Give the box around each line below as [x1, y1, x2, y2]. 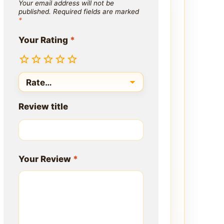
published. [18, 7, 51, 15]
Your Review [18, 153, 73, 164]
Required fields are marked [53, 7, 139, 15]
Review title [18, 101, 68, 111]
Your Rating [18, 35, 70, 45]
